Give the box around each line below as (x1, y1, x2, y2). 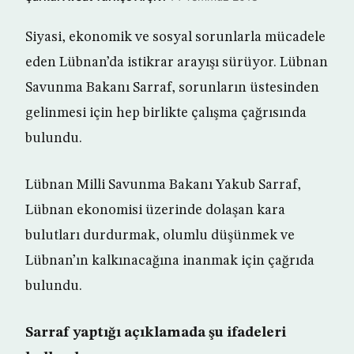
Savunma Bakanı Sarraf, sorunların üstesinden (25, 81, 319, 95)
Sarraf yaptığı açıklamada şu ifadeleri (25, 326, 286, 340)
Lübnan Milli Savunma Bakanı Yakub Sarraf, (25, 178, 301, 192)
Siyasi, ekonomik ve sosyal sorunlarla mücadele (25, 30, 326, 44)
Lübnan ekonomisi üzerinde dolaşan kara (25, 203, 285, 217)
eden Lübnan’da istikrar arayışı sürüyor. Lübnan (25, 55, 328, 70)
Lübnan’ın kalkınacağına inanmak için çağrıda (25, 254, 314, 268)
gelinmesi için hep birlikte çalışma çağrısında (25, 106, 307, 120)
